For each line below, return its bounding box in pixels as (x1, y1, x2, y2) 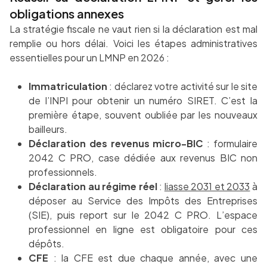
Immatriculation (29, 80, 107, 93)
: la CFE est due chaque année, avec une (48, 252, 257, 265)
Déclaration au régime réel (29, 180, 157, 193)
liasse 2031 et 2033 (164, 180, 250, 193)
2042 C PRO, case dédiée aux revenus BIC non (29, 151, 257, 164)
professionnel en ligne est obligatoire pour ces (29, 223, 257, 236)
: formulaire (203, 137, 258, 150)
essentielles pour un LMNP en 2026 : (10, 51, 169, 64)
